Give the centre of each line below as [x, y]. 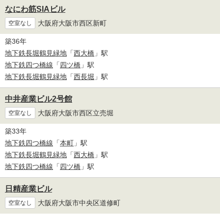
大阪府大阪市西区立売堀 [76, 113]
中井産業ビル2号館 [39, 99]
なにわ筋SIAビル [35, 9]
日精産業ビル [28, 189]
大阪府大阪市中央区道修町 [79, 203]
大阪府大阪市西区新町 [72, 23]
